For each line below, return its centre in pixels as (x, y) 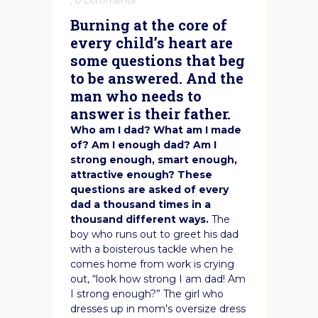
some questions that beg (158, 61)
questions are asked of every (149, 190)
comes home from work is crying (152, 264)
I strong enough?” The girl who (147, 294)
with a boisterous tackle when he (152, 250)
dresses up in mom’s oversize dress (158, 309)
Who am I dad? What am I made (156, 130)
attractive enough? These (141, 175)
